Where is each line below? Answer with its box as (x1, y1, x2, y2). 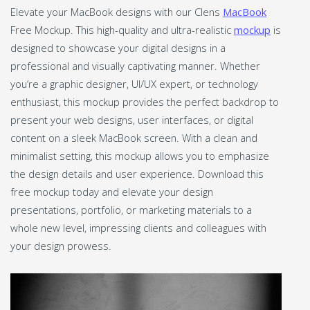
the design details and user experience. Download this (10, 166, 264, 181)
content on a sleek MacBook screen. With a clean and (10, 130, 257, 145)
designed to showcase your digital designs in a (10, 40, 226, 55)
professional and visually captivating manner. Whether (10, 58, 260, 73)
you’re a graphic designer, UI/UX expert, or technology (10, 76, 258, 91)
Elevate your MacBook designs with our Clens (10, 4, 223, 19)
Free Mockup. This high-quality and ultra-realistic (10, 22, 234, 37)
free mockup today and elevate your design (10, 184, 213, 199)
